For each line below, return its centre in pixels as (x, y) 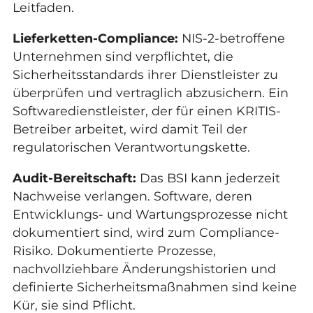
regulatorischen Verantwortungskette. (131, 147)
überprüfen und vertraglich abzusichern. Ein (150, 92)
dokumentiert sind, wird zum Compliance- (146, 232)
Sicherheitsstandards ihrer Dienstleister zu (145, 74)
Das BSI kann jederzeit (208, 177)
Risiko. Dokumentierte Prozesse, (114, 250)
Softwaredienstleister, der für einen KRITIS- (146, 110)
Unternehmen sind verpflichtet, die (123, 56)
